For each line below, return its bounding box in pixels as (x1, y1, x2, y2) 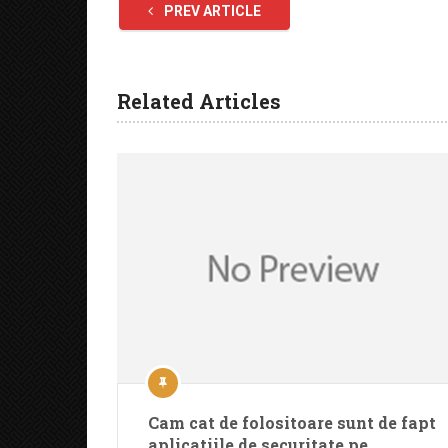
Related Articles (117, 88, 281, 114)
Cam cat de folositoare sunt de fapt (148, 412, 436, 433)
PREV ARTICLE (161, 3, 261, 19)
